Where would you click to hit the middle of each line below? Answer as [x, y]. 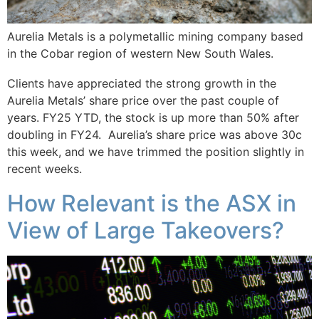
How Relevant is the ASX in [152, 204]
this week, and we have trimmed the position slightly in [156, 152]
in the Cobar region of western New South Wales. [142, 54]
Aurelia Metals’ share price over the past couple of [143, 101]
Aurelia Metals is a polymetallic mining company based [155, 37]
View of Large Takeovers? [146, 231]
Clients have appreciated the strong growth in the [142, 84]
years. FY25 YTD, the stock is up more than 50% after [153, 118]
